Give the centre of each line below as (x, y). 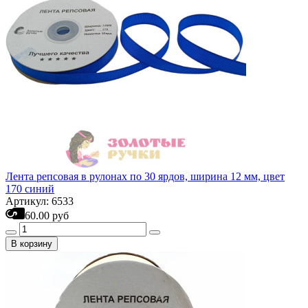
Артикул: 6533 (40, 201)
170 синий (30, 189)
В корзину (32, 244)
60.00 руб (47, 216)
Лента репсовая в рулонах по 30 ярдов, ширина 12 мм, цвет (145, 176)
